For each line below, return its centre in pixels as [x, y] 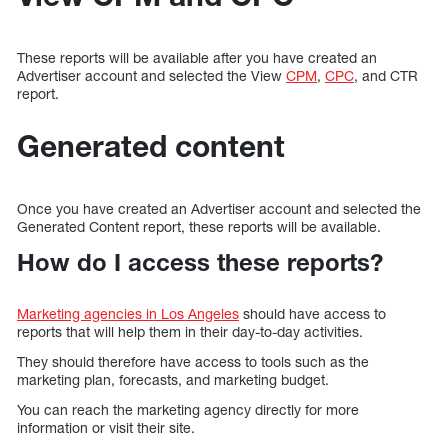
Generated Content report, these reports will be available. [199, 227]
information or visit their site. [106, 428]
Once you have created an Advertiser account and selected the [219, 209]
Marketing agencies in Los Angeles [128, 314]
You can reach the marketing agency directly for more [188, 410]
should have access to [312, 314]
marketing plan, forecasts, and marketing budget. [173, 380]
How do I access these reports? [200, 262]
